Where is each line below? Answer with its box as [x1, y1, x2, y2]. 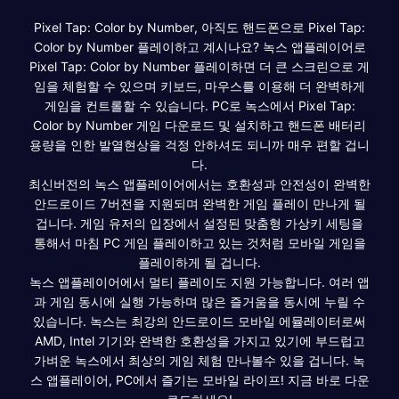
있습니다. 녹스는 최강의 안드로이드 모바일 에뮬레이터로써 [33, 313, 366, 329]
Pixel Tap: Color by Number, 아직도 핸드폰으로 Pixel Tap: [34, 19, 365, 35]
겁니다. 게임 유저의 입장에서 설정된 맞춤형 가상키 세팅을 [36, 215, 363, 231]
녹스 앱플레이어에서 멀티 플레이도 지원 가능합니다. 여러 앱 [29, 273, 370, 289]
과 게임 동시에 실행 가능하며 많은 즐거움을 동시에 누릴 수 [34, 293, 365, 309]
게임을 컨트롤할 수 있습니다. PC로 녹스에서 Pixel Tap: [44, 97, 355, 113]
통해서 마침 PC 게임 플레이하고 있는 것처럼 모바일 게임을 [33, 234, 366, 250]
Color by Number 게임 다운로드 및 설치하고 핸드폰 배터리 [33, 117, 366, 133]
